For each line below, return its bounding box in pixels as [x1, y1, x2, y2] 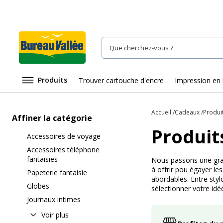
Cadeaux [175, 108, 200, 116]
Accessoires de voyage [27, 131, 101, 141]
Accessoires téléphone [27, 145, 100, 154]
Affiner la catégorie [12, 112, 92, 123]
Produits [38, 75, 67, 85]
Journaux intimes [27, 195, 81, 204]
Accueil [151, 108, 171, 116]
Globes [27, 181, 49, 191]
